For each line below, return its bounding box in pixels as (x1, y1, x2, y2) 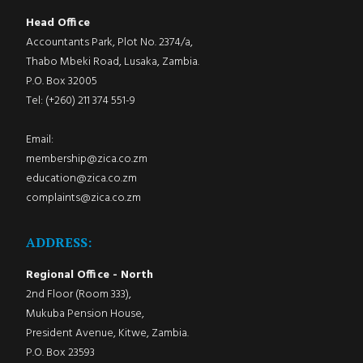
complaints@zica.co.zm (25, 188, 141, 207)
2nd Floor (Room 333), (25, 284, 131, 304)
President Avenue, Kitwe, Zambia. (25, 323, 189, 343)
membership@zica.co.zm (25, 149, 147, 169)
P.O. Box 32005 (25, 71, 97, 91)
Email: (25, 130, 53, 149)
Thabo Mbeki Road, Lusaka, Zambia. (25, 52, 199, 71)
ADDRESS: (25, 233, 92, 251)
